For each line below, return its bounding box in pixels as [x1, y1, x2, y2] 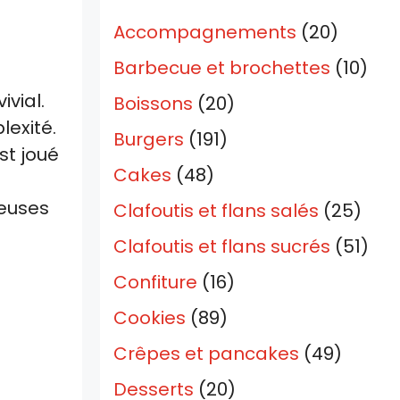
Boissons [113, 91, 193, 117]
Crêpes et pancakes [113, 341, 299, 367]
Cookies [113, 305, 186, 331]
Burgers [113, 127, 184, 153]
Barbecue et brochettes [113, 55, 330, 81]
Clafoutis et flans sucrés [113, 234, 330, 260]
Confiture [113, 270, 197, 296]
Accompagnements [113, 20, 296, 46]
